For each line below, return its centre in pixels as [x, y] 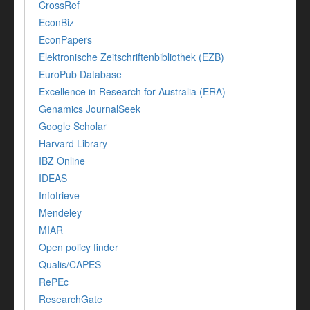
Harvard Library [73, 143]
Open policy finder [79, 247]
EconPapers [65, 39]
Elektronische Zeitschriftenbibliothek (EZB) [131, 56]
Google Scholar [73, 126]
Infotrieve [59, 195]
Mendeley [60, 212]
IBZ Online [62, 160]
